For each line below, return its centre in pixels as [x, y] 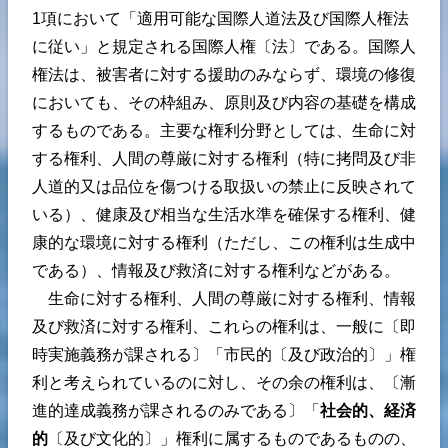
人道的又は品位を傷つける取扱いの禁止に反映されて [224, 186]
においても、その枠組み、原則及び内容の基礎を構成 [224, 102]
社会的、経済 [368, 410]
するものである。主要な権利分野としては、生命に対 [224, 130]
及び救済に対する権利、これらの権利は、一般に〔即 [224, 326]
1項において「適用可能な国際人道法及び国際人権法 [220, 18]
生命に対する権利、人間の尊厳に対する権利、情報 [224, 298]
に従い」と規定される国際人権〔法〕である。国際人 [224, 46]
